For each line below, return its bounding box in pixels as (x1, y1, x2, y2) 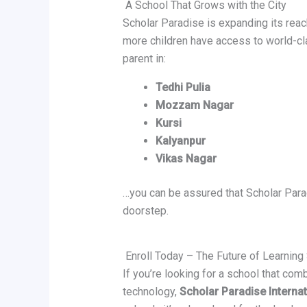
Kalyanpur (155, 134, 206, 148)
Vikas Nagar (155, 152, 217, 166)
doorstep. (122, 204, 169, 218)
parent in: (122, 52, 166, 66)
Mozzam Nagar (155, 99, 234, 112)
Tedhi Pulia (155, 81, 210, 95)
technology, (122, 285, 180, 299)
